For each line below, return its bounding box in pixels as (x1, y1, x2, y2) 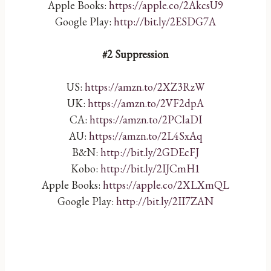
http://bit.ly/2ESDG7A (114, 15, 216, 28)
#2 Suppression (102, 47, 169, 61)
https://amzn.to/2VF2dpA (88, 96, 204, 110)
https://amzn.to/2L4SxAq (89, 129, 202, 143)
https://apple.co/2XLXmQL (103, 178, 229, 192)
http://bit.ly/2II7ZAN (116, 194, 214, 208)
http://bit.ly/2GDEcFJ (100, 145, 199, 159)
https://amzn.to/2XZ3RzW (85, 80, 204, 94)
